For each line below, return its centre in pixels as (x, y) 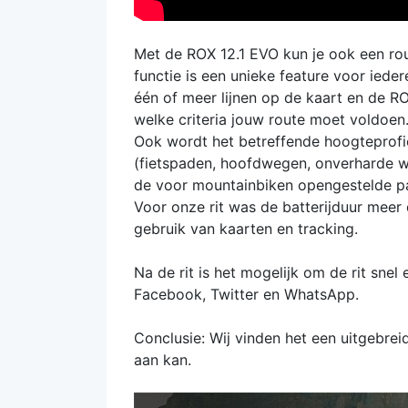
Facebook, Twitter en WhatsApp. (249, 295)
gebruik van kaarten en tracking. (248, 229)
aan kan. (163, 360)
